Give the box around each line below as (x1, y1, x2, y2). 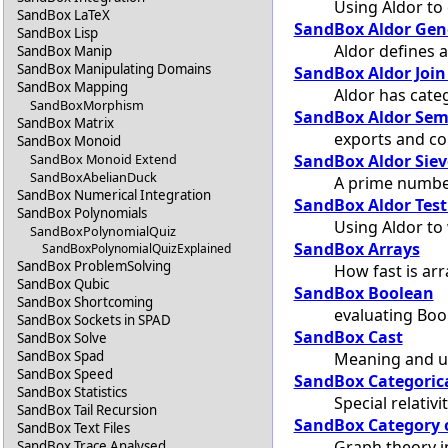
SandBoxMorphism (29, 96, 144, 115)
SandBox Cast (293, 325, 403, 348)
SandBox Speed (17, 365, 114, 384)
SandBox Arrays (293, 237, 420, 260)
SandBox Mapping (17, 78, 129, 97)
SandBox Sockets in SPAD (17, 311, 172, 330)
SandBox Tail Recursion (17, 401, 158, 420)
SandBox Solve (17, 329, 108, 348)
